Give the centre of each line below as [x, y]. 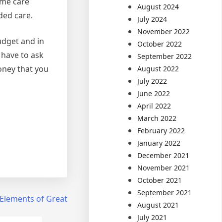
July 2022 [152, 81]
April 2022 [154, 106]
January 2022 [159, 143]
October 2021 [160, 180]
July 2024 [152, 19]
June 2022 [154, 93]
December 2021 [164, 155]
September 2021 [165, 192]
